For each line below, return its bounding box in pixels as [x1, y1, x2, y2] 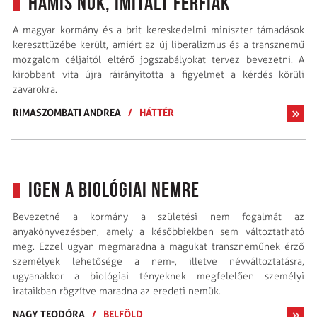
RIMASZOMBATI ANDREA [13, 106, 121, 119]
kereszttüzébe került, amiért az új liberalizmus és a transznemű [13, 39, 304, 52]
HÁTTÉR [139, 106, 174, 119]
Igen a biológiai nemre [28, 180, 200, 203]
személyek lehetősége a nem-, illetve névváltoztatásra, [13, 255, 304, 268]
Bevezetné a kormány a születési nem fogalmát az [13, 211, 304, 224]
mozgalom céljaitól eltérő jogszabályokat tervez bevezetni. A [13, 54, 304, 67]
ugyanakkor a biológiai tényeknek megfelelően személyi [13, 270, 304, 283]
